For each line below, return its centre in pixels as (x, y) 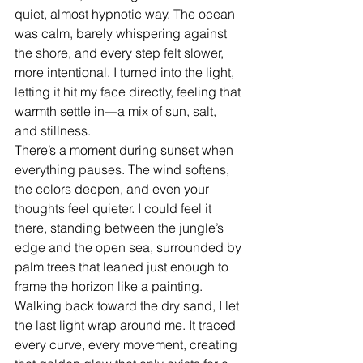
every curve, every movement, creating (128, 344)
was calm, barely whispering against (122, 33)
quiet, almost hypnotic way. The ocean (126, 14)
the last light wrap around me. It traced (127, 325)
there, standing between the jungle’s (121, 228)
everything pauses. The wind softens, (124, 169)
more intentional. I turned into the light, (126, 72)
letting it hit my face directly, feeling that (129, 92)
